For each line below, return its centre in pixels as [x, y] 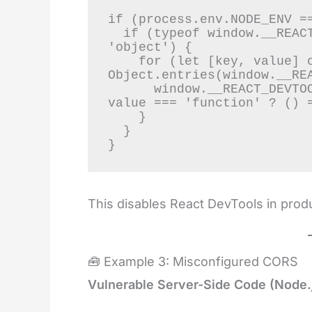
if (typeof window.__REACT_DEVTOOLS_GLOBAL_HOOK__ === [115, 34]
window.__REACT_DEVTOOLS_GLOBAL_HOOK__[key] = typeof [131, 89]
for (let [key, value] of [123, 62]
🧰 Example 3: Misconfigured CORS [193, 262]
